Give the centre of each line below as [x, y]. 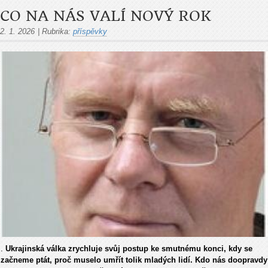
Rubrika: [56, 31]
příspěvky [90, 31]
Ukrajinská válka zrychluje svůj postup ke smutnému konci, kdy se [129, 249]
